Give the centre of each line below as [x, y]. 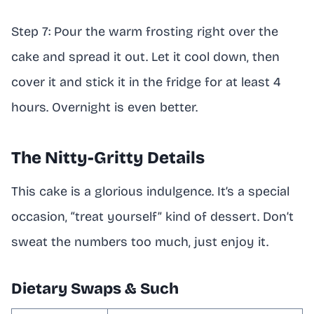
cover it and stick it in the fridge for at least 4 [146, 82]
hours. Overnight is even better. [104, 107]
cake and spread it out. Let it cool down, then [145, 56]
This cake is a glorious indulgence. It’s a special [150, 191]
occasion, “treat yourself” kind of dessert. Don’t [152, 216]
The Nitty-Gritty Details [108, 157]
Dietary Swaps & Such [95, 288]
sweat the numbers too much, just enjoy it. [140, 241]
